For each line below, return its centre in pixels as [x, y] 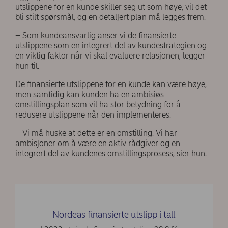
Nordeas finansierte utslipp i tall [113, 214]
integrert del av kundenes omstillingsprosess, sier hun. [111, 153]
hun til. [28, 66]
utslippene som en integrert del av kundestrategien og [111, 45]
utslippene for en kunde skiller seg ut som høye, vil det [111, 7]
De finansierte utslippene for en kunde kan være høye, [111, 84]
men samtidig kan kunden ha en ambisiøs [90, 94]
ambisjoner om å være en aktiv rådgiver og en [98, 143]
